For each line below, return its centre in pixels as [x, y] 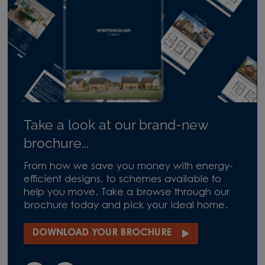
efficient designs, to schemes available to [122, 180]
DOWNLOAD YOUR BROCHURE [102, 233]
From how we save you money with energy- [128, 167]
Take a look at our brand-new [116, 125]
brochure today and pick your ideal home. [125, 206]
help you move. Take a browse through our [126, 193]
